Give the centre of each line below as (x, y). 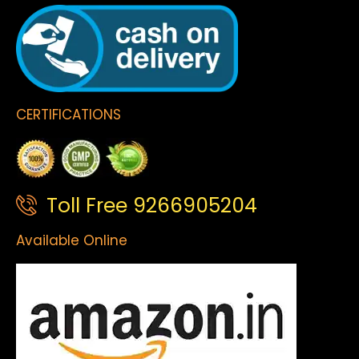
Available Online (72, 240)
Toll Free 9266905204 (151, 206)
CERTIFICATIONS (69, 114)
